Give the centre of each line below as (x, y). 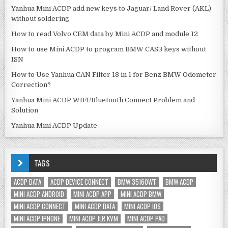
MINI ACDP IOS (143, 206)
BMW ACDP (180, 182)
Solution (25, 110)
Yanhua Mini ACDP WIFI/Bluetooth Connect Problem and (103, 100)
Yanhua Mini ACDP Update (54, 126)
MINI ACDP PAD (146, 219)
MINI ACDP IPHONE (37, 219)
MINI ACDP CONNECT (40, 206)
